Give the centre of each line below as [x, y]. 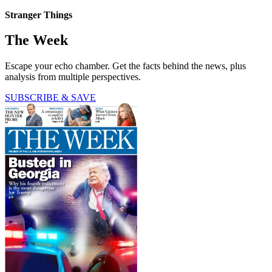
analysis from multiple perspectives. [73, 77]
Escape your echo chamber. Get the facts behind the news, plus [125, 66]
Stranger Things [39, 15]
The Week [36, 40]
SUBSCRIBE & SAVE [50, 98]
